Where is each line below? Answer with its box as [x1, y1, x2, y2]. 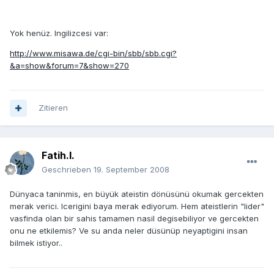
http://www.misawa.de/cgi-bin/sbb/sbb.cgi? [10, 48, 177, 59]
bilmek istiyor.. [10, 238, 62, 248]
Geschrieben [42, 165, 94, 175]
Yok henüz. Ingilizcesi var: [10, 28, 108, 39]
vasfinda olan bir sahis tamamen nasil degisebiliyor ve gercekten [10, 213, 259, 224]
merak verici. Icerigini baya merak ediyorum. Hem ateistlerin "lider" [10, 201, 264, 212]
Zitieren [39, 103, 68, 113]
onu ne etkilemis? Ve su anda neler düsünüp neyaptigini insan [10, 226, 248, 236]
